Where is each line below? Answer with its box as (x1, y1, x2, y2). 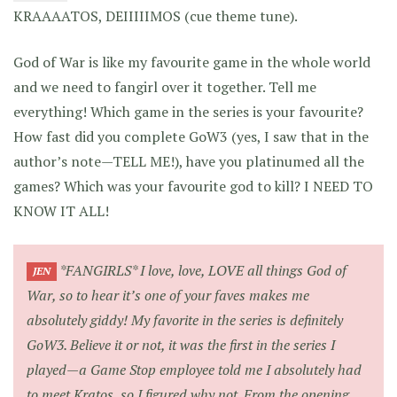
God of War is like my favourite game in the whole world (13, 51, 370, 72)
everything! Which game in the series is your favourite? (13, 101, 363, 121)
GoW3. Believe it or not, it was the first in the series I (27, 334, 335, 354)
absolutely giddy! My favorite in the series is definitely (27, 309, 343, 330)
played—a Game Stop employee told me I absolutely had (27, 359, 362, 379)
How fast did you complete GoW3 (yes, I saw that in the (13, 126, 369, 146)
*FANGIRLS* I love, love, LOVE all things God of (57, 260, 347, 280)
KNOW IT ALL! (13, 200, 109, 221)
